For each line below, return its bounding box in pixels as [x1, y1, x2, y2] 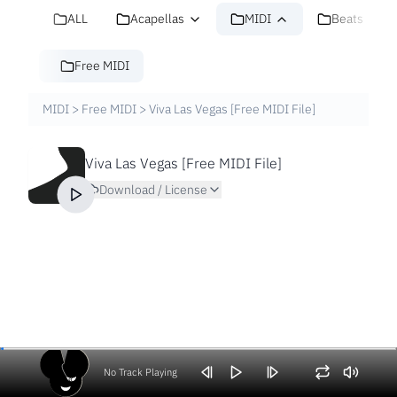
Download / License [99, 182, 207, 198]
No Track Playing [103, 366, 177, 378]
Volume [315, 373, 364, 392]
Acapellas [130, 11, 184, 27]
